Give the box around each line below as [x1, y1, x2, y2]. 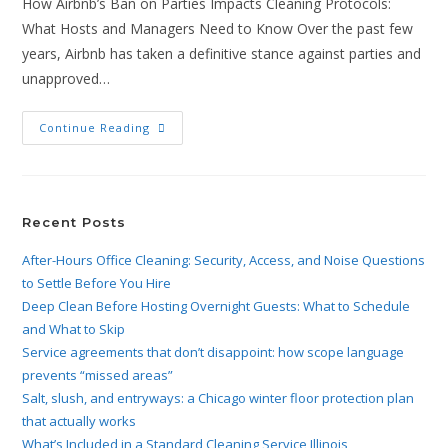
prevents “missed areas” [22, 366, 174, 384]
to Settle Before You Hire [22, 274, 172, 292]
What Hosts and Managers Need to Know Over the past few [22, 19, 414, 38]
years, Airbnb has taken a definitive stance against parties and [22, 44, 422, 63]
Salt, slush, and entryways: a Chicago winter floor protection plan [22, 389, 415, 407]
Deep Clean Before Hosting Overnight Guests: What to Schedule [22, 297, 411, 315]
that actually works [22, 412, 137, 430]
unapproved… [22, 69, 111, 88]
